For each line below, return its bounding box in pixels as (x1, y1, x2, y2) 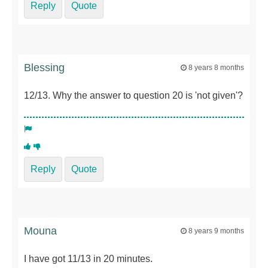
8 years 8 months (188, 64, 244, 72)
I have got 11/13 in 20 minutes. (24, 253, 153, 264)
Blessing (24, 62, 65, 74)
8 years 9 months (188, 227, 244, 234)
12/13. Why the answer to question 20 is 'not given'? (24, 90, 243, 101)
